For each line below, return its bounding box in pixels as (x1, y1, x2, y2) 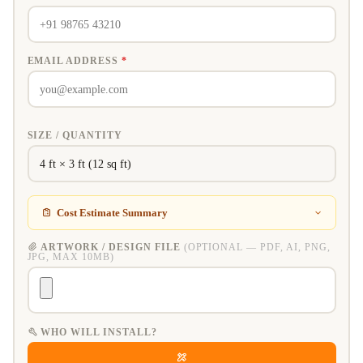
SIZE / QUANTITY (27, 130, 122, 142)
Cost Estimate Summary (56, 207, 168, 220)
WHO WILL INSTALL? (41, 327, 157, 339)
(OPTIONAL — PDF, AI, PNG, (183, 241, 331, 254)
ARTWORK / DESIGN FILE (41, 241, 184, 254)
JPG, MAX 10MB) (27, 251, 114, 263)
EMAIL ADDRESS (27, 55, 122, 67)
